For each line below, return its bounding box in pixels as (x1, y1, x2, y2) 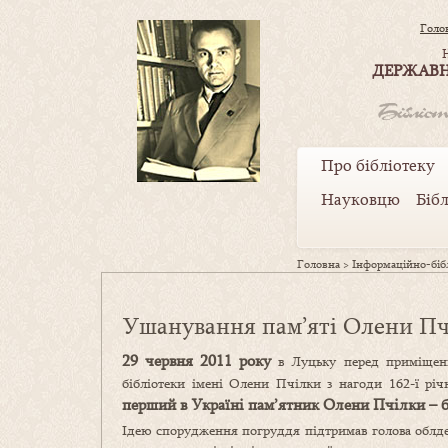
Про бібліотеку (321, 154, 435, 177)
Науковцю (321, 188, 400, 211)
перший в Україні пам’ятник (122, 393, 323, 416)
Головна (297, 256, 340, 273)
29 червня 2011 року (122, 349, 279, 372)
